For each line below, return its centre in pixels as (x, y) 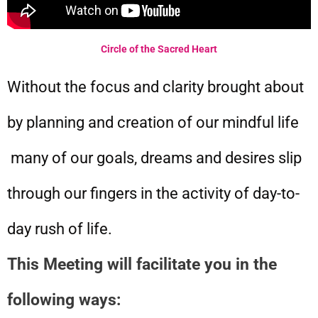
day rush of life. (60, 229)
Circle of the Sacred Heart (159, 49)
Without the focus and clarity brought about (155, 87)
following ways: (64, 300)
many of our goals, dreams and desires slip (154, 158)
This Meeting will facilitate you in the (142, 264)
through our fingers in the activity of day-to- (153, 193)
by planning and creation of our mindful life (153, 122)
